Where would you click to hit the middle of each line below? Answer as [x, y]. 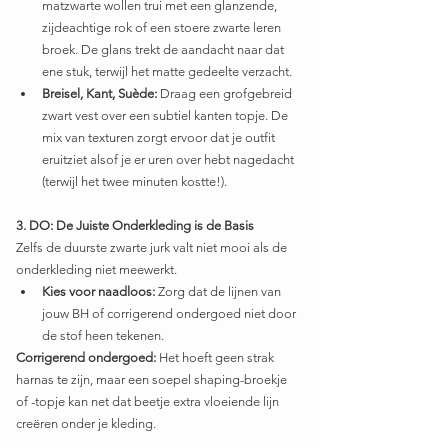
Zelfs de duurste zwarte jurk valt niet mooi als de [153, 247]
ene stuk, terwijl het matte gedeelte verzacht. [167, 71]
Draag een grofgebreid [226, 93]
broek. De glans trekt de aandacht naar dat [164, 49]
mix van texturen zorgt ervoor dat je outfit [160, 137]
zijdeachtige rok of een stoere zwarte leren [163, 27]
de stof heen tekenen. [103, 335]
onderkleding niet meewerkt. [96, 269]
